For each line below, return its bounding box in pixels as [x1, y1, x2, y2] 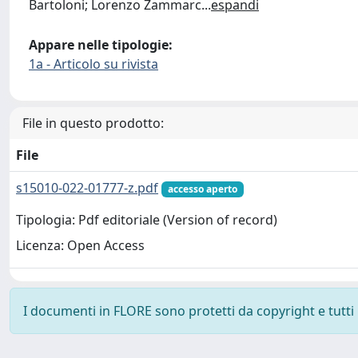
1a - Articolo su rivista [29, 55, 158, 73]
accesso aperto [167, 182, 237, 196]
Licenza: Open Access [16, 237, 145, 255]
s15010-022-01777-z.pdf [16, 179, 158, 197]
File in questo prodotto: [22, 114, 164, 132]
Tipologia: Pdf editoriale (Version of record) [16, 211, 277, 229]
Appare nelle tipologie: [29, 36, 173, 54]
